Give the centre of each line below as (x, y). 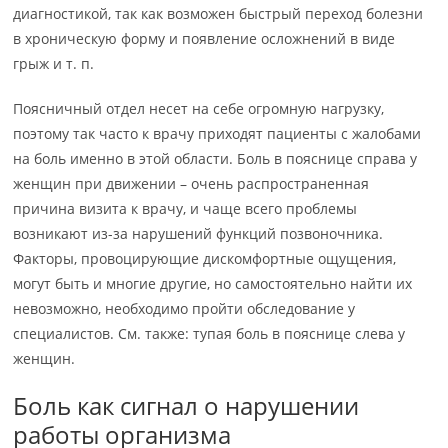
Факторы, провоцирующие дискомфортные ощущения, (205, 258)
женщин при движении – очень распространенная (191, 183)
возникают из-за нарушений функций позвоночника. (198, 233)
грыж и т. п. (54, 63)
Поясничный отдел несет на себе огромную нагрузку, (199, 108)
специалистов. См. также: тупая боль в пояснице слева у (209, 333)
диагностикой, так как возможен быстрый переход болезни (218, 13)
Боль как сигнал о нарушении (186, 405)
